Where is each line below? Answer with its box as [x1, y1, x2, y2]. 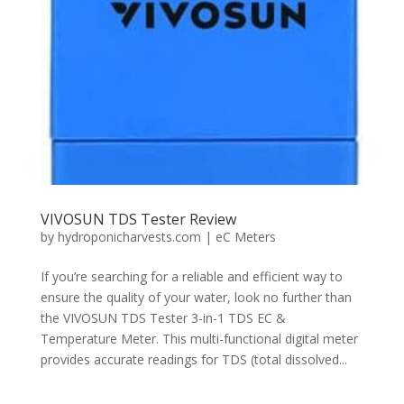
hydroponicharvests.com [57, 227, 201, 245]
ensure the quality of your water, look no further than [40, 288, 352, 306]
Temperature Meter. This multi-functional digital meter [40, 329, 358, 347]
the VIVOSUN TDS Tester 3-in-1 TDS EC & [40, 308, 286, 326]
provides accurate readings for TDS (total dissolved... [40, 350, 347, 368]
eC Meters [215, 227, 276, 245]
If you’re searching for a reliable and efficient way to [40, 267, 343, 285]
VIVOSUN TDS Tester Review [40, 208, 236, 229]
